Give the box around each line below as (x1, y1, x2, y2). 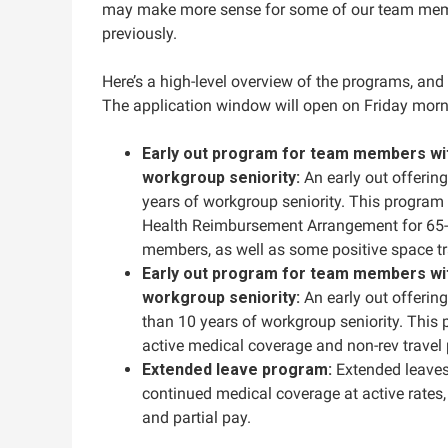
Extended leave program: (142, 360, 332, 379)
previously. (102, 24, 177, 43)
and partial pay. (142, 408, 251, 427)
